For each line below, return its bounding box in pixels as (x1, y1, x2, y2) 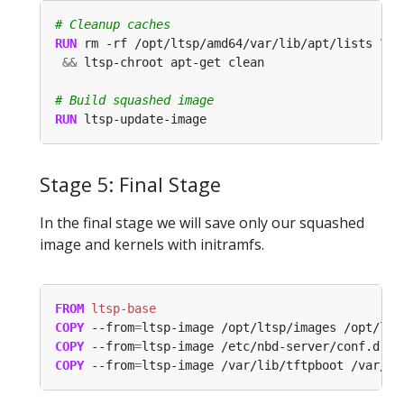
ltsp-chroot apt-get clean (77, 54, 264, 69)
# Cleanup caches (55, 16, 170, 32)
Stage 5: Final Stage (40, 170, 221, 197)
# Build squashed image (55, 92, 214, 107)
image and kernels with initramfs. (40, 234, 264, 254)
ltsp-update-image (77, 111, 207, 126)
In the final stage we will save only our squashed (40, 212, 364, 233)
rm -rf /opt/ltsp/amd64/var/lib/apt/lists (77, 35, 380, 50)
